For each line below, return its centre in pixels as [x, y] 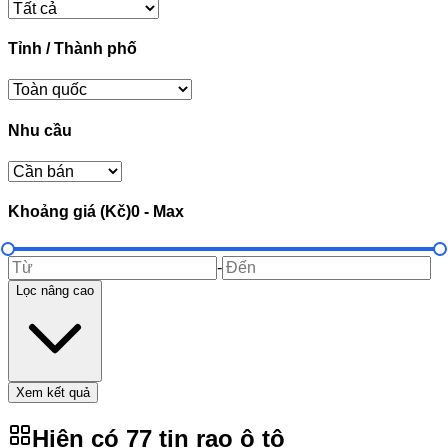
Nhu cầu [40, 130]
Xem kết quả [53, 393]
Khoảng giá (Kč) [69, 212]
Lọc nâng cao [55, 291]
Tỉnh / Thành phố [72, 49]
